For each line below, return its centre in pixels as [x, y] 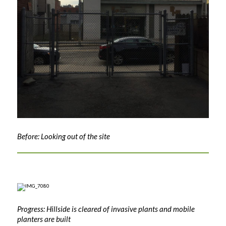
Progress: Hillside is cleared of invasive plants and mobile [106, 209]
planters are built [44, 219]
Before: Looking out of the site [63, 136]
